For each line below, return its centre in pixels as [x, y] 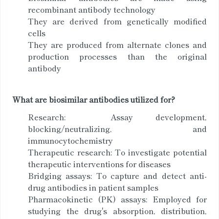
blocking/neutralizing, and [117, 129]
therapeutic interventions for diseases [99, 164]
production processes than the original [117, 56]
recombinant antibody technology [92, 9]
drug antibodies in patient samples [93, 187]
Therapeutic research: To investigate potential [117, 152]
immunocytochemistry [70, 140]
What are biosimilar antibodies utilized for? [94, 99]
